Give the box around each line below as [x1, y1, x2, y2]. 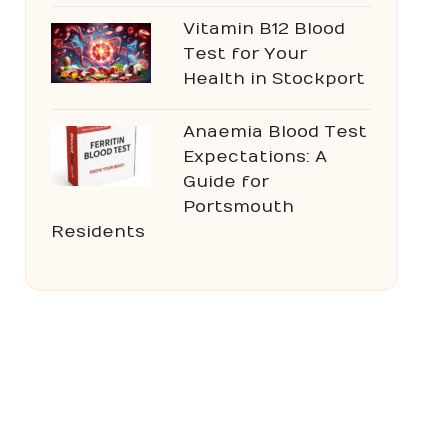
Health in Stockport [182, 69, 365, 89]
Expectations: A [182, 147, 327, 167]
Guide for [182, 172, 269, 192]
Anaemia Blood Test [182, 122, 367, 142]
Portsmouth [182, 197, 294, 217]
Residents [50, 222, 145, 242]
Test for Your [182, 44, 307, 64]
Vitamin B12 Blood [182, 19, 345, 39]
